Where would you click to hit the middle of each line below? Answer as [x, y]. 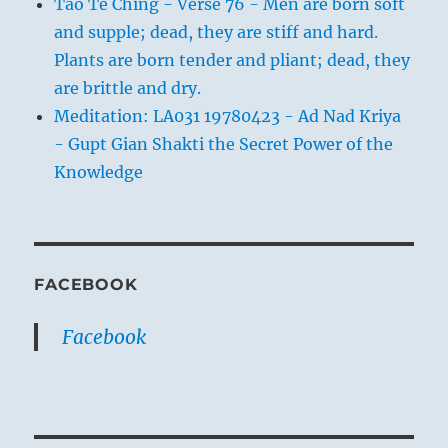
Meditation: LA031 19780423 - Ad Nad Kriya [228, 115]
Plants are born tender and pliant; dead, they [232, 59]
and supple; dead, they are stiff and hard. [216, 31]
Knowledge [99, 171]
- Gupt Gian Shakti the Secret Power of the [224, 143]
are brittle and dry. [128, 87]
